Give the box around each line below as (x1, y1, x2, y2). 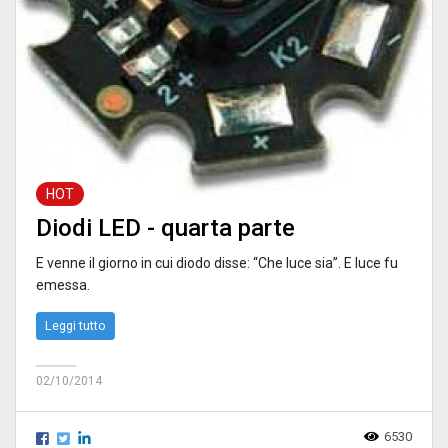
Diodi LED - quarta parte (36, 213, 295, 242)
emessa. (36, 276, 90, 293)
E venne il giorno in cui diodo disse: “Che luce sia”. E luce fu (36, 254, 398, 271)
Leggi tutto (45, 317, 106, 333)
